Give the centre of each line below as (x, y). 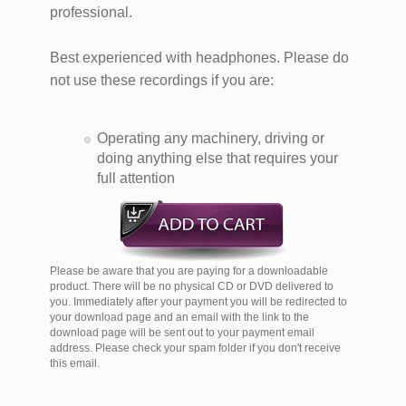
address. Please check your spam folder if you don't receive (195, 348)
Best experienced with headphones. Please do (199, 58)
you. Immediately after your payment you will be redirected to (198, 302)
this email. (75, 364)
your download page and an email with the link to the (179, 318)
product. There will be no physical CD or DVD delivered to (192, 287)
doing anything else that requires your (217, 159)
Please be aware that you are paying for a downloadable (189, 271)
